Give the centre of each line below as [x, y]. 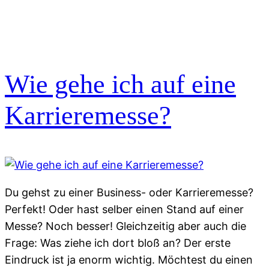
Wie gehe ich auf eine [120, 84]
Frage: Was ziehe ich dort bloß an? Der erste [118, 243]
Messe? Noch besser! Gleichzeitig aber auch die [125, 226]
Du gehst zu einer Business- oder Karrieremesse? [129, 192]
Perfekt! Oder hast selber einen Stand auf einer [124, 209]
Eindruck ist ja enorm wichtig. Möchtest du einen [129, 259]
